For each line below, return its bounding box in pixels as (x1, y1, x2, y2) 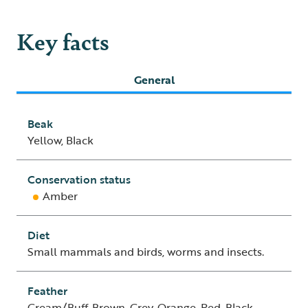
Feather (27, 283, 67, 300)
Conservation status (27, 171, 131, 188)
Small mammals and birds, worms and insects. (27, 243, 264, 261)
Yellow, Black (27, 132, 93, 149)
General (133, 71, 175, 89)
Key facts (16, 25, 109, 58)
